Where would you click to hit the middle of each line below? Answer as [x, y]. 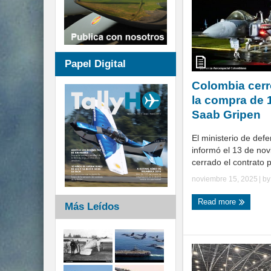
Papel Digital [95, 64]
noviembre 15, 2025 [225, 179]
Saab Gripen [226, 115]
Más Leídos [92, 207]
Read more [218, 202]
